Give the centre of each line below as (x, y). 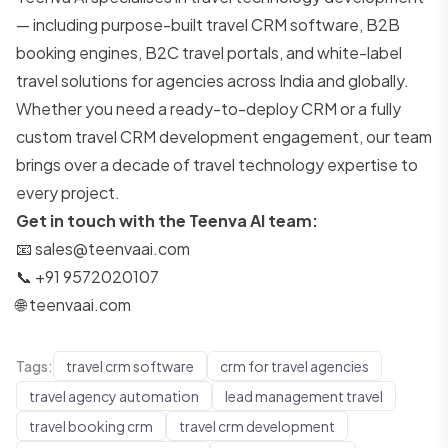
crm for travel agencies (294, 365)
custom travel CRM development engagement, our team (224, 136)
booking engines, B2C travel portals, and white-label (209, 52)
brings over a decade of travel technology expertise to (217, 164)
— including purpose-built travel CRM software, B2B (208, 24)
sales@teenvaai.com (112, 248)
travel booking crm (91, 425)
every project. (68, 192)
